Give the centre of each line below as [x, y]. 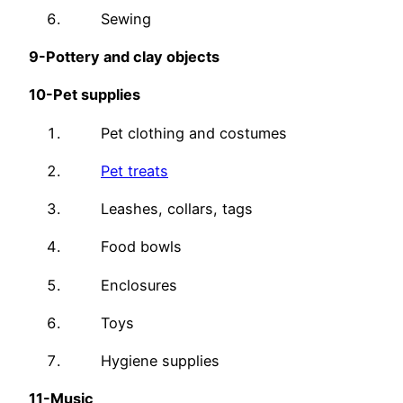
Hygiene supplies [160, 361]
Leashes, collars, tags [177, 209]
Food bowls [141, 247]
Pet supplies [97, 95]
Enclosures [139, 285]
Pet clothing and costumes [194, 133]
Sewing [126, 18]
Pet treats [134, 170]
